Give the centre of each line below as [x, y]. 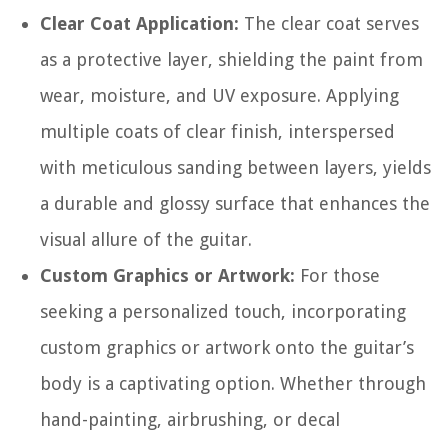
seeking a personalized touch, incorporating [223, 312]
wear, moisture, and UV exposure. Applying [219, 96]
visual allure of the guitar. [146, 240]
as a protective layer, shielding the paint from [231, 60]
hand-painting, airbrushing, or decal [190, 420]
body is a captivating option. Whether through [233, 384]
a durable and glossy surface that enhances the [235, 204]
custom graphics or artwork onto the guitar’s [227, 348]
